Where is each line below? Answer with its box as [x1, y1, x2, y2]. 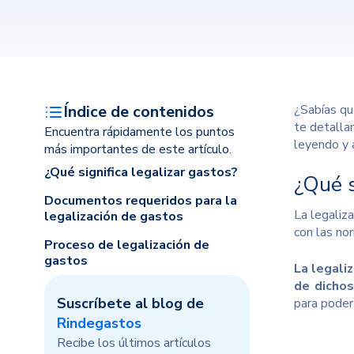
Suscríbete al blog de [57, 294, 204, 313]
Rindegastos [57, 314, 141, 333]
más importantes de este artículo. [44, 141, 232, 158]
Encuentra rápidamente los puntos [44, 123, 235, 141]
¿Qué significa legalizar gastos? [44, 164, 238, 181]
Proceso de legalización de [44, 236, 209, 254]
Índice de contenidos [63, 101, 214, 122]
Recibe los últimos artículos [57, 334, 211, 352]
